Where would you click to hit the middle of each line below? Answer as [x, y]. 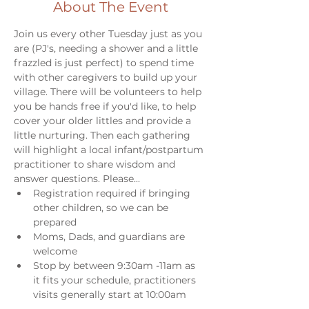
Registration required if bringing [113, 193]
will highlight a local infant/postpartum [110, 150]
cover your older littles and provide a [104, 121]
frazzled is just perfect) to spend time [105, 63]
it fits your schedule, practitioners [116, 280]
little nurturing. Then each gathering [103, 135]
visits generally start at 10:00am [110, 295]
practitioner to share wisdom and [96, 164]
